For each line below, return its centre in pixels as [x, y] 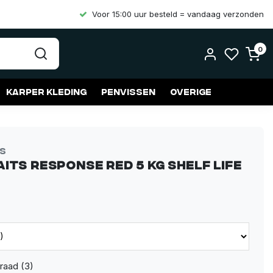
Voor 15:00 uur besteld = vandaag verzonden [178, 14]
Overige [191, 91]
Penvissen [128, 91]
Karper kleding [46, 91]
